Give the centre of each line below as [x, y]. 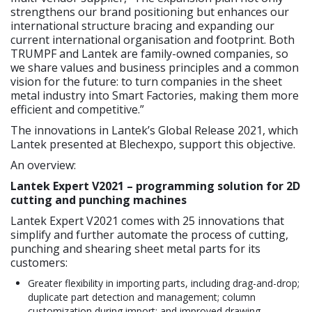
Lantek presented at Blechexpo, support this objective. [153, 145]
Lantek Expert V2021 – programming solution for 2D [155, 186]
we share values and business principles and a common [155, 68]
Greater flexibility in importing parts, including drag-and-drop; [164, 283]
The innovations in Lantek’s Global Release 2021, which [154, 131]
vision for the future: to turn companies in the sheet [146, 82]
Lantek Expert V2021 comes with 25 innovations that [147, 221]
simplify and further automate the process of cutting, [149, 235]
